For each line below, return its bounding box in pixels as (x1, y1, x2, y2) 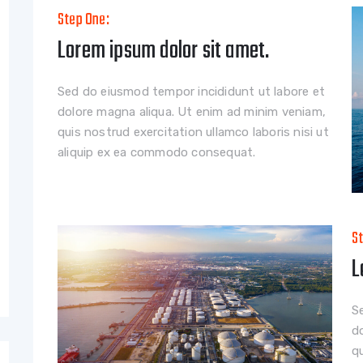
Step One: (58, 6, 109, 32)
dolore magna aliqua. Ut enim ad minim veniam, (58, 104, 327, 119)
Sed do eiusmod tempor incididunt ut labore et (58, 83, 326, 99)
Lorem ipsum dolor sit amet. (58, 32, 270, 70)
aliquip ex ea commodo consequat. (58, 144, 256, 160)
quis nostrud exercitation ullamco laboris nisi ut (58, 124, 329, 139)
